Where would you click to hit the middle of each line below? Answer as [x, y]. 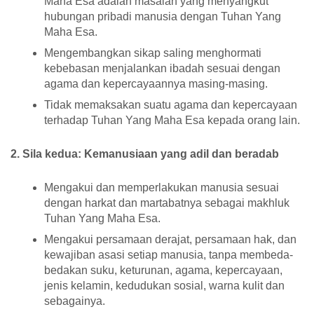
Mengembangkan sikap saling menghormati [153, 53]
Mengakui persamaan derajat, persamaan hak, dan [170, 240]
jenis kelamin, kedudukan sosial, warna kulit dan [164, 286]
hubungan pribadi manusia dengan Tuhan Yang [163, 17]
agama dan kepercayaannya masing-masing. [156, 84]
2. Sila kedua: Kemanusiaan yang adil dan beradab [145, 154]
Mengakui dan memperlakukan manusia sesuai [162, 188]
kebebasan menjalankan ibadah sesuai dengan [162, 69]
